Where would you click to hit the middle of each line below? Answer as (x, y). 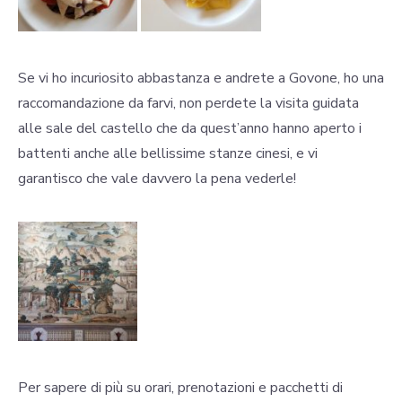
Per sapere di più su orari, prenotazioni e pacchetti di (180, 388)
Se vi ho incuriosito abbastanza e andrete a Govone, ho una (201, 78)
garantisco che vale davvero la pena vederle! (157, 178)
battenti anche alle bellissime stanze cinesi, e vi (168, 153)
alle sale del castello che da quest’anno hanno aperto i (190, 128)
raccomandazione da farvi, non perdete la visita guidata (188, 103)
